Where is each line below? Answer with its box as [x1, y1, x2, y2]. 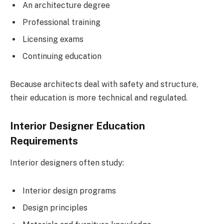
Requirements [10, 134, 78, 147]
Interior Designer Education [10, 119, 145, 132]
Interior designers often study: [10, 157, 124, 167]
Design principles [22, 202, 87, 212]
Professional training [22, 17, 100, 27]
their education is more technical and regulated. [10, 92, 187, 102]
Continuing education [22, 51, 101, 61]
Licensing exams [22, 34, 83, 44]
